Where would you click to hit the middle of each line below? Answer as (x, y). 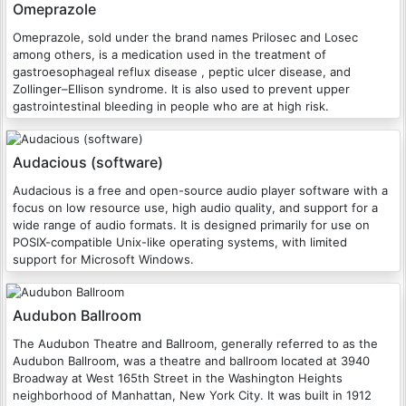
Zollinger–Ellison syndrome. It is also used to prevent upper (181, 89)
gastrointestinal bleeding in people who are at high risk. (171, 106)
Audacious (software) (88, 162)
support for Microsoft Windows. (103, 259)
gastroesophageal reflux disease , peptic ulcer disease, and (182, 72)
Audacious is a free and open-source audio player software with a (200, 190)
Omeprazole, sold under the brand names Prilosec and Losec (185, 37)
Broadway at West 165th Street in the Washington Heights (178, 378)
